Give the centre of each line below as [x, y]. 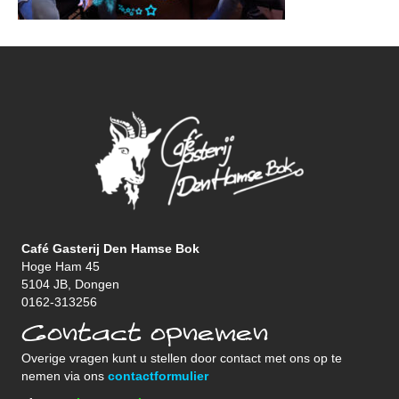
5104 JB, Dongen [70, 285]
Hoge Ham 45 [61, 267]
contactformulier [158, 376]
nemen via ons [65, 376]
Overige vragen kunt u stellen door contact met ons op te [182, 358]
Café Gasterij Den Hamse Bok [110, 249]
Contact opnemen [145, 334]
